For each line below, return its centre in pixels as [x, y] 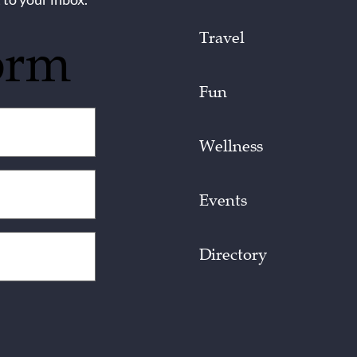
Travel [222, 37]
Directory [233, 254]
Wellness [231, 146]
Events [224, 200]
